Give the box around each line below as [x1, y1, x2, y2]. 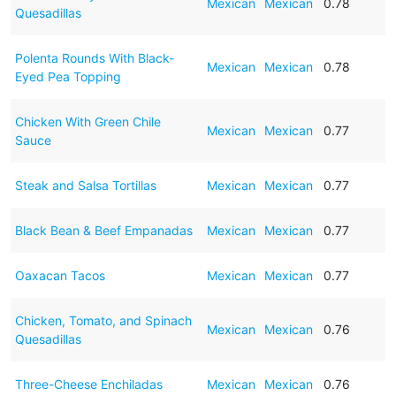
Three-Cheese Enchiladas [14, 376, 163, 392]
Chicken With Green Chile [14, 113, 161, 129]
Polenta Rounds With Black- [14, 49, 174, 65]
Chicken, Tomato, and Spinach [14, 312, 192, 328]
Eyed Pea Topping [14, 68, 121, 84]
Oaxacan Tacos [14, 267, 105, 283]
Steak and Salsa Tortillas [14, 177, 156, 193]
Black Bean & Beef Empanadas [14, 222, 193, 238]
